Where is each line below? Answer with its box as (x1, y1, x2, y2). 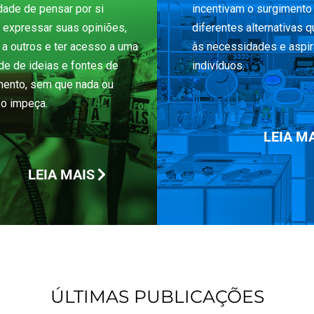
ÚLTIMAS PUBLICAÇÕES (50, 286, 264, 307)
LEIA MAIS (28, 166, 95, 183)
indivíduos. (192, 59, 245, 72)
